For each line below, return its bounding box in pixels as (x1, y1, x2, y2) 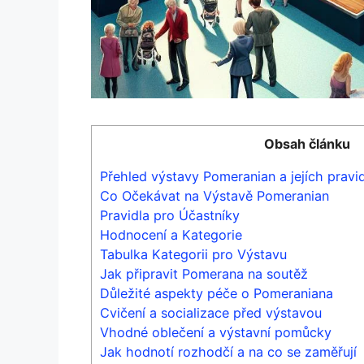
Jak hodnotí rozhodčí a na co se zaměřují (100, 343, 357, 360)
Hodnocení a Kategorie (100, 226, 242, 243)
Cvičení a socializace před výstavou (100, 304, 322, 321)
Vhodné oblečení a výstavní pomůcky (100, 323, 331, 340)
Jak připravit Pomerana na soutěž (100, 265, 308, 282)
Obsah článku (264, 135, 350, 152)
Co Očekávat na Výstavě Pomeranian (100, 187, 329, 204)
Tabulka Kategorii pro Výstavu (100, 245, 287, 262)
